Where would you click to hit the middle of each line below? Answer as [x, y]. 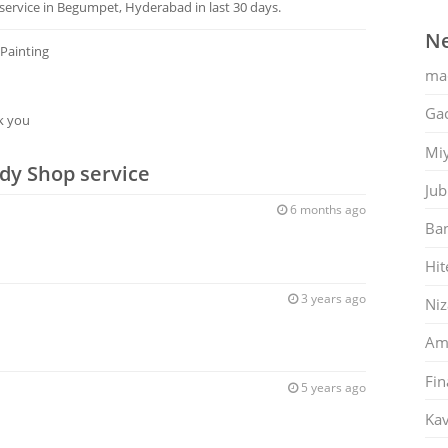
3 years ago [331, 298]
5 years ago [331, 387]
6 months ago [326, 210]
